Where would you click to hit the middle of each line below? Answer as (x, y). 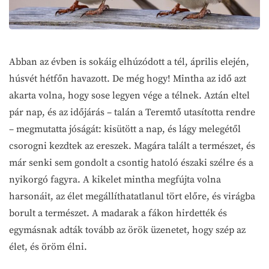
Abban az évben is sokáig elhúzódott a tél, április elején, (129, 62)
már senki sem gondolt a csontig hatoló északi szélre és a (131, 162)
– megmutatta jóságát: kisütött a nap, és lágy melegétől (125, 129)
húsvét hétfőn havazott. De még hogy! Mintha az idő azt (128, 78)
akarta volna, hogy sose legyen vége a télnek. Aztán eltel (129, 95)
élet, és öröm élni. (48, 246)
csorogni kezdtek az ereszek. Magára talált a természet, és (132, 146)
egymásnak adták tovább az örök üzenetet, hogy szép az (127, 230)
